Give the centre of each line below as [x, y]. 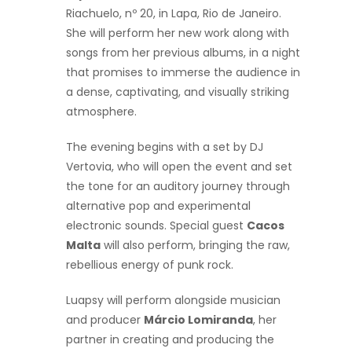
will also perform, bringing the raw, [195, 245]
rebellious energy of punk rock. [150, 264]
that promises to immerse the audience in [183, 72]
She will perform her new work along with [178, 33]
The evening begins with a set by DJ [165, 147]
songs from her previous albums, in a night [183, 52]
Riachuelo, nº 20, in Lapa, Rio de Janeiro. [174, 13]
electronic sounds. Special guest [156, 225]
